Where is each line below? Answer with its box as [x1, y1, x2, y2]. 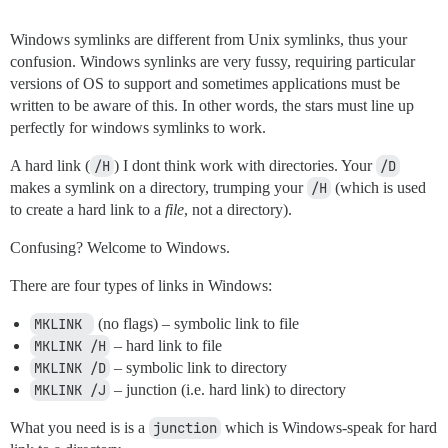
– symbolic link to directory [110, 359, 287, 377]
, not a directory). [184, 201, 292, 219]
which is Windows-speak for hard [221, 419, 437, 437]
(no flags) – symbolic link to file [94, 315, 299, 333]
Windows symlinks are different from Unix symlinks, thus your [10, 31, 407, 49]
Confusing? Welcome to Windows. [10, 239, 230, 257]
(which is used [331, 179, 426, 197]
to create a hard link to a [10, 201, 165, 219]
